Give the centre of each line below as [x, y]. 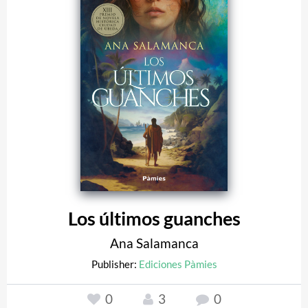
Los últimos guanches [154, 218]
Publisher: [115, 264]
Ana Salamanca [154, 243]
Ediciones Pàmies [178, 264]
